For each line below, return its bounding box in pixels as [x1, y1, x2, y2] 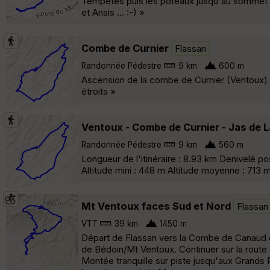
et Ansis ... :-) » [81, 6, 145, 18]
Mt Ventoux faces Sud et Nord [81, 199, 231, 212]
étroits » [81, 85, 116, 97]
